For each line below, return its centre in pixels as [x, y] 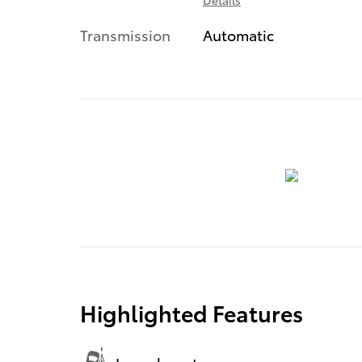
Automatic [238, 34]
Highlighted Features [192, 312]
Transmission [125, 34]
